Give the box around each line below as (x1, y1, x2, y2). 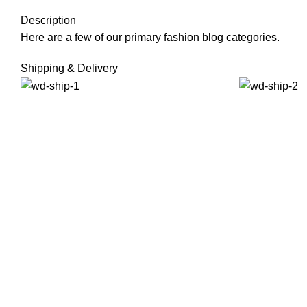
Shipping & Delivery (21, 62, 118, 74)
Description (21, 14, 76, 26)
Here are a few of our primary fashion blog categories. (21, 32, 280, 43)
